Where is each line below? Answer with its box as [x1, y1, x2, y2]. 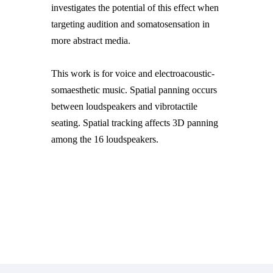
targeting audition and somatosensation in [51, 18, 210, 29]
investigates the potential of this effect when [51, 2, 219, 13]
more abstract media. [51, 35, 133, 46]
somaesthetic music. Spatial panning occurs [51, 84, 217, 95]
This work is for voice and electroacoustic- [51, 68, 214, 79]
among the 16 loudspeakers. [51, 133, 158, 144]
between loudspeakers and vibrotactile [51, 101, 197, 112]
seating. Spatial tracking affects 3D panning [51, 117, 218, 128]
